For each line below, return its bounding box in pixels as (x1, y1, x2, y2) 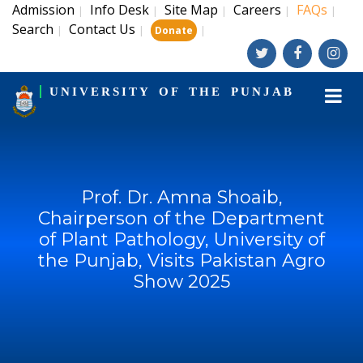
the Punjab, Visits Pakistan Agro (37, 250, 326, 271)
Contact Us (69, 20, 135, 38)
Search (12, 20, 53, 38)
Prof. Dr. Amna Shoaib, (80, 186, 283, 208)
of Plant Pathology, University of (38, 228, 325, 250)
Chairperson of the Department (38, 207, 325, 229)
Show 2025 (133, 271, 230, 293)
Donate (155, 23, 193, 37)
